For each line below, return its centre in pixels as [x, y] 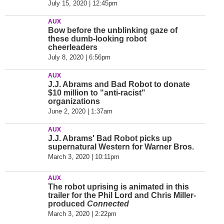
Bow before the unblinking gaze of [113, 30]
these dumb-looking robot [97, 39]
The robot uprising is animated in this [118, 187]
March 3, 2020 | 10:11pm [84, 157]
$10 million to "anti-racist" [97, 93]
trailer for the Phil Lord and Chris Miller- [122, 195]
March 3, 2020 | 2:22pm [82, 214]
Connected [108, 204]
